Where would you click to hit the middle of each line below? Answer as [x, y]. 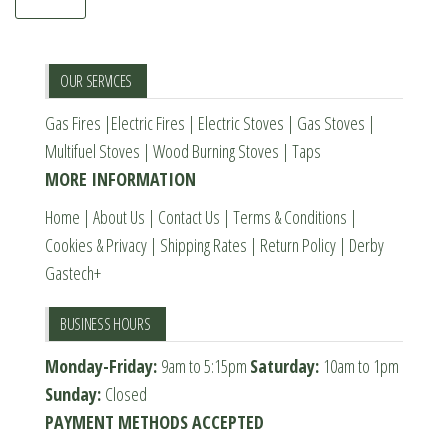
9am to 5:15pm [205, 365]
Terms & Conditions [290, 216]
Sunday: [75, 393]
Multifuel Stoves [92, 150]
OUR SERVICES [96, 80]
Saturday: [286, 365]
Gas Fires [73, 122]
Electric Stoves [241, 122]
